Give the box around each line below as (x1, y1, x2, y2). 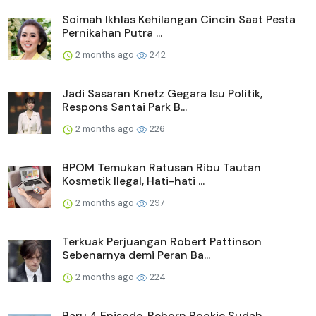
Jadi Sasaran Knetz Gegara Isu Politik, (62, 86, 262, 102)
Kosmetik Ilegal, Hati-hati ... (62, 174, 205, 189)
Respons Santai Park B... (62, 99, 187, 115)
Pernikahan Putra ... (62, 25, 162, 41)
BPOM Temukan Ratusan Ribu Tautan (62, 160, 261, 176)
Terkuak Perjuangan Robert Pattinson (62, 234, 262, 250)
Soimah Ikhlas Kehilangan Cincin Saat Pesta (62, 12, 296, 28)
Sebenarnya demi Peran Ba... (62, 248, 210, 263)
